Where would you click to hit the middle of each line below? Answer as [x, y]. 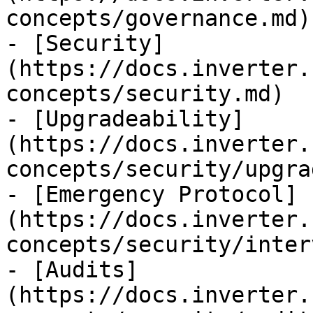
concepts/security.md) [145, 94]
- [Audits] [72, 270]
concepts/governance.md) [158, 18]
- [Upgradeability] [125, 119]
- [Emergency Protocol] [152, 194]
